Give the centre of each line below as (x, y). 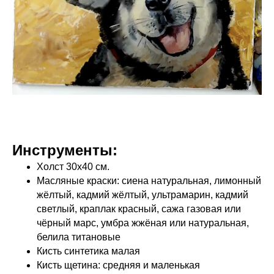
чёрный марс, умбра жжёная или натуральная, (143, 223)
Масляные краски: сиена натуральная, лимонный (149, 180)
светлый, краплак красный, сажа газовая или (139, 209)
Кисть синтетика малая (88, 251)
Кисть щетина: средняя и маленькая (118, 265)
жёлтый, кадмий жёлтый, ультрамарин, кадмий (143, 194)
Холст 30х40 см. (74, 166)
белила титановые (79, 237)
